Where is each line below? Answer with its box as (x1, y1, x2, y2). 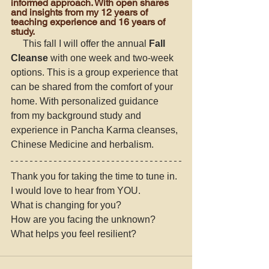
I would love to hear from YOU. (11, 185, 143, 196)
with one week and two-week (48, 52, 176, 63)
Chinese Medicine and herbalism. (11, 139, 156, 150)
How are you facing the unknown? (11, 214, 158, 225)
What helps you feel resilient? (11, 228, 139, 239)
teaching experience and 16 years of (11, 16, 168, 28)
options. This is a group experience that (11, 67, 180, 77)
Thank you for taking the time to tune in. (11, 171, 180, 181)
